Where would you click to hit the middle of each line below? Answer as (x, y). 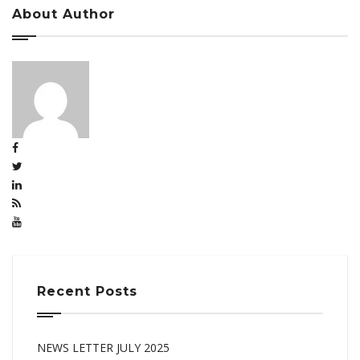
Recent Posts (87, 291)
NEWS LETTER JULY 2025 (103, 348)
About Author (63, 14)
